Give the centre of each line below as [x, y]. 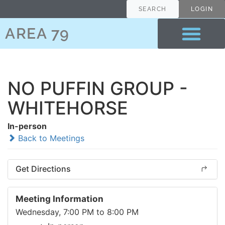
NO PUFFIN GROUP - [98, 88]
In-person [27, 126]
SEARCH [152, 9]
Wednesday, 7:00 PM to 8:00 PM [77, 212]
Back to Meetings [50, 138]
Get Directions [43, 169]
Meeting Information [60, 199]
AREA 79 [37, 33]
